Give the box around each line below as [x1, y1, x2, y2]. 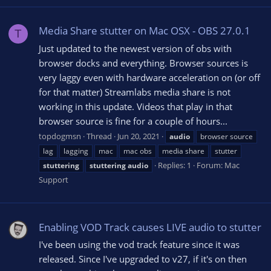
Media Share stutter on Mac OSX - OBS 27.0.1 [39, 23, 250, 38]
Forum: [197, 160, 224, 171]
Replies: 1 [158, 160, 191, 171]
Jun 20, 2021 [117, 131, 160, 142]
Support [39, 174, 68, 186]
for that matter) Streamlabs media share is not [39, 85, 230, 98]
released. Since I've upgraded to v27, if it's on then [39, 253, 247, 266]
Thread [87, 131, 112, 142]
